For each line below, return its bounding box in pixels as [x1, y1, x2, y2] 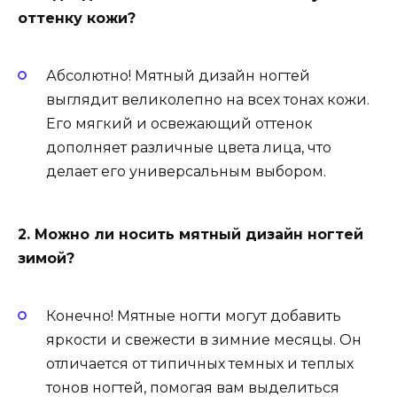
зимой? [18, 249, 74, 267]
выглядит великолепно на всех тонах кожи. [46, 91, 370, 109]
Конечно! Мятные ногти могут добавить [46, 307, 341, 325]
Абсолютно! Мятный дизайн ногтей [46, 67, 310, 85]
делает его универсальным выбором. [46, 163, 326, 181]
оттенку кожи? [18, 10, 136, 27]
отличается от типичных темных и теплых [46, 355, 354, 373]
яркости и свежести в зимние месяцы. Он [46, 331, 362, 349]
